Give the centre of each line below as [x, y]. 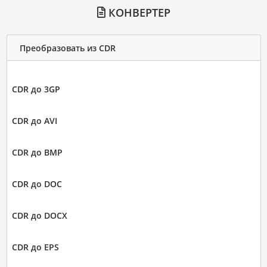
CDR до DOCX [39, 215]
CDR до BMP [37, 152]
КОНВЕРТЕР [138, 13]
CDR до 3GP [36, 89]
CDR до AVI [34, 121]
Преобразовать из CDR [67, 48]
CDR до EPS [35, 247]
